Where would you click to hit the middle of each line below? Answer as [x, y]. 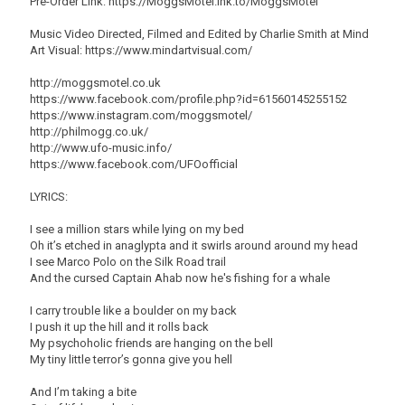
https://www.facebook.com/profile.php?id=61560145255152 [188, 99]
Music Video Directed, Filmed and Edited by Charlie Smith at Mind [199, 34]
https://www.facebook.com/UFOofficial [134, 164]
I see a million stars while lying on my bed [137, 229]
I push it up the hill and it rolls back [119, 327]
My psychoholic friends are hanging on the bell [151, 343]
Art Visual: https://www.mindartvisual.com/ [141, 50]
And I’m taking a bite [83, 392]
